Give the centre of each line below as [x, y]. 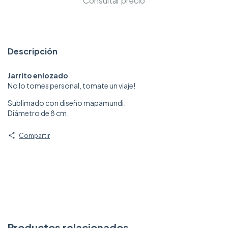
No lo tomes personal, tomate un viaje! [72, 85]
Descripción [33, 51]
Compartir [34, 135]
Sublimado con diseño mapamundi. [67, 103]
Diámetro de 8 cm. [38, 113]
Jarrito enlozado [38, 75]
